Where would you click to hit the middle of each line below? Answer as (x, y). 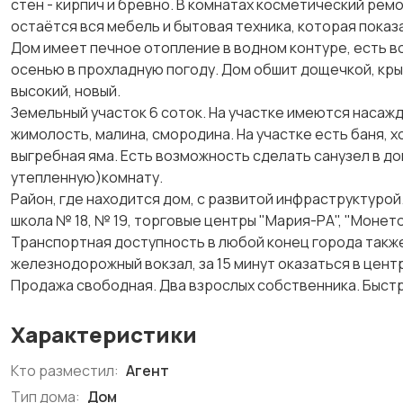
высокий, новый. (66, 91)
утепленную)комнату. (87, 177)
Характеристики (104, 334)
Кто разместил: (65, 371)
